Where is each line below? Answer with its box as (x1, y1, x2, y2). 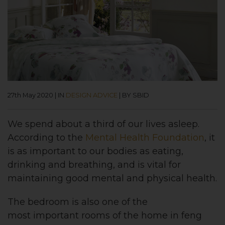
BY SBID (122, 91, 149, 99)
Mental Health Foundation (85, 132, 204, 143)
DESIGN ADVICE (66, 91, 118, 99)
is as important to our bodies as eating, (8, 145, 183, 157)
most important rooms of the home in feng (8, 209, 202, 221)
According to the (8, 132, 85, 143)
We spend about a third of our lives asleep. (8, 118, 199, 130)
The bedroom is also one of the (8, 196, 148, 207)
